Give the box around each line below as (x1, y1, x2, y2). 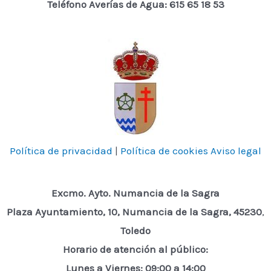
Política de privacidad (10, 144, 113, 157)
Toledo (120, 224, 151, 237)
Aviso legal (211, 144, 261, 157)
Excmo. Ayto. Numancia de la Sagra (51, 187, 220, 200)
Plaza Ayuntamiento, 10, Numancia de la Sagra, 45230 (7, 206, 262, 218)
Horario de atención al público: (63, 243, 208, 256)
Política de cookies (120, 144, 208, 157)
